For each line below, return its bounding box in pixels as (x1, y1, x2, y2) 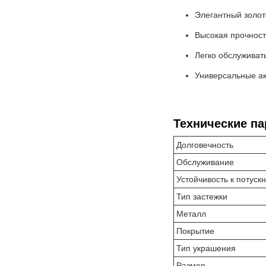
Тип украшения (176, 243, 236, 253)
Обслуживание (176, 157, 234, 167)
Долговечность (176, 140, 233, 150)
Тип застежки (176, 192, 227, 201)
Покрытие (176, 226, 214, 236)
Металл (176, 209, 206, 218)
